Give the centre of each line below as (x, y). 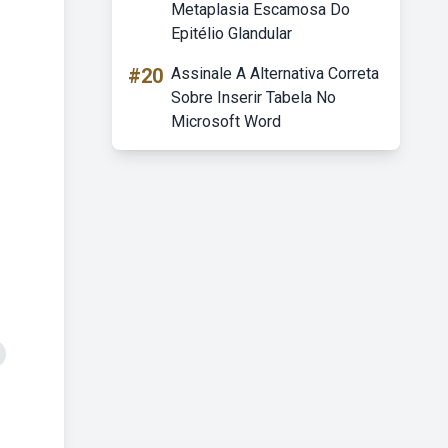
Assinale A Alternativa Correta (275, 73)
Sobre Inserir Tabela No (253, 97)
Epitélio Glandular (231, 33)
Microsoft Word (226, 121)
